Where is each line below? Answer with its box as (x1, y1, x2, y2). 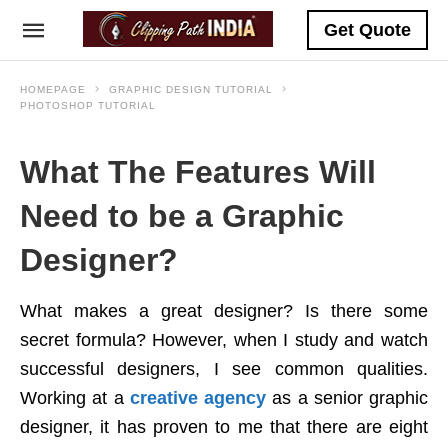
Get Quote (324, 20, 411, 40)
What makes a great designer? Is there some (20, 301, 428, 321)
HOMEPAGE (20, 84, 86, 95)
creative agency (129, 388, 273, 408)
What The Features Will (20, 154, 376, 190)
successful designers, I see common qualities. (20, 359, 428, 379)
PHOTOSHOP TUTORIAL (20, 100, 156, 111)
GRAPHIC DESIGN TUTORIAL (109, 84, 273, 95)
